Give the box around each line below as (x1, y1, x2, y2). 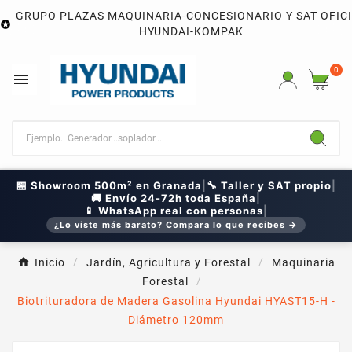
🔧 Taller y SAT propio (206, 178, 332, 192)
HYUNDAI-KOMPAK (138, 25, 244, 38)
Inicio (34, 256, 65, 269)
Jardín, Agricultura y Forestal (86, 256, 251, 269)
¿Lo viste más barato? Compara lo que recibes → (54, 218, 298, 230)
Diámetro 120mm (128, 313, 224, 326)
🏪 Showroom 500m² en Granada (16, 178, 202, 192)
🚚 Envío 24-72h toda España (91, 191, 256, 204)
